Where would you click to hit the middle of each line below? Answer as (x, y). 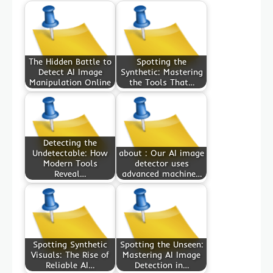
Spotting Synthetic (70, 244)
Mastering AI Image (161, 254)
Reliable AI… (70, 265)
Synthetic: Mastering (161, 72)
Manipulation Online (70, 82)
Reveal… (70, 173)
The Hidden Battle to (70, 61)
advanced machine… (161, 173)
